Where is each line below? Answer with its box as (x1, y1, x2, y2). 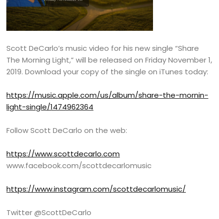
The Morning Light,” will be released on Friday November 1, (6, 55, 213, 66)
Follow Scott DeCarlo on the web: (6, 125, 128, 136)
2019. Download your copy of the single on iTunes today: (6, 66, 209, 77)
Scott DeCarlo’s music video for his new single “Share (6, 43, 199, 54)
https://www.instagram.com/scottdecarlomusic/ (6, 184, 186, 195)
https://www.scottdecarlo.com (6, 149, 120, 159)
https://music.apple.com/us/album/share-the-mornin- (6, 90, 209, 101)
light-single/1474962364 (6, 102, 94, 112)
